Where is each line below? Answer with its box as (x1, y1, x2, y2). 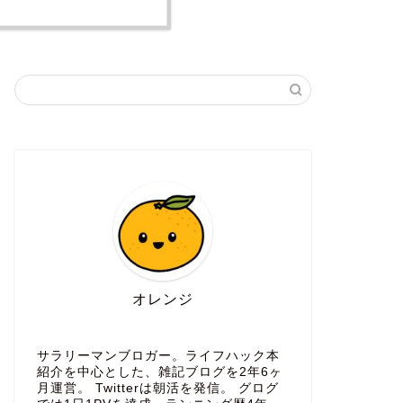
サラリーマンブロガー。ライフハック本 (36, 349, 280, 363)
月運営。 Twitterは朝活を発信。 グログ (36, 381, 279, 396)
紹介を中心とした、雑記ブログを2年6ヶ (36, 365, 282, 380)
